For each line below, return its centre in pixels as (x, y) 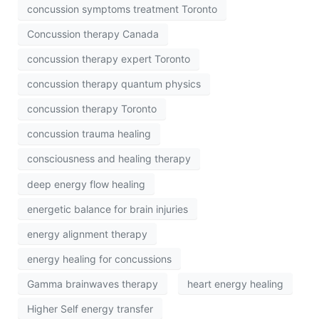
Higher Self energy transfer (90, 308)
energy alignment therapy (87, 234)
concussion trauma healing (89, 134)
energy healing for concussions (99, 258)
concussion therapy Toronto (92, 109)
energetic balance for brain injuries (108, 209)
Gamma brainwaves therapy (93, 283)
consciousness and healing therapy (109, 159)
